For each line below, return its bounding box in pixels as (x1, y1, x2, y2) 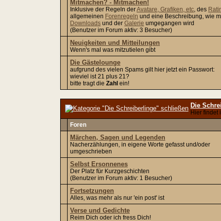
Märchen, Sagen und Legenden (70, 134, 165, 141)
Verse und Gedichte (70, 207, 130, 214)
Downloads (70, 20, 101, 27)
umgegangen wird (144, 20, 194, 27)
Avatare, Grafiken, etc (137, 6, 194, 13)
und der (101, 20, 124, 27)
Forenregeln (105, 13, 138, 20)
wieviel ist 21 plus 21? (70, 73, 129, 80)
